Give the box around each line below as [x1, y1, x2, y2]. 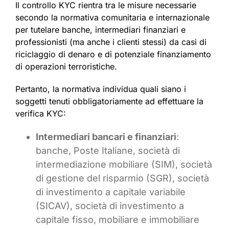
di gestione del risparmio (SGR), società [36, 173, 209, 184]
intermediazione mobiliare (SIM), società [36, 159, 212, 170]
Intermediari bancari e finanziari [36, 131, 176, 143]
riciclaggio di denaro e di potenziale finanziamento [15, 49, 211, 60]
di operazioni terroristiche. [15, 61, 117, 72]
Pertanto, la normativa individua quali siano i [15, 84, 186, 95]
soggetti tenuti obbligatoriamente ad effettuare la [15, 96, 203, 107]
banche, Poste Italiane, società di [36, 145, 180, 156]
